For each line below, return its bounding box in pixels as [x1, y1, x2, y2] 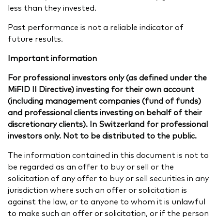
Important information [8, 52, 97, 63]
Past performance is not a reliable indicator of [8, 21, 184, 32]
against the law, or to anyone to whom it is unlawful [8, 196, 205, 207]
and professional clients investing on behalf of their [8, 107, 202, 118]
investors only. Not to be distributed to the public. [8, 130, 197, 141]
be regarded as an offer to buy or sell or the [8, 161, 174, 172]
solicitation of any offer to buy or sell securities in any [8, 172, 209, 184]
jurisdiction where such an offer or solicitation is [8, 184, 187, 195]
